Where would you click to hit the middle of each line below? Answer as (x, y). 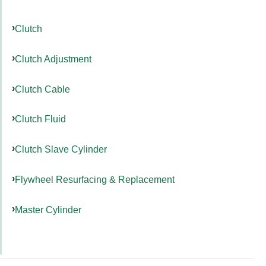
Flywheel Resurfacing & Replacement (95, 179)
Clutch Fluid (40, 119)
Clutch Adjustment (53, 58)
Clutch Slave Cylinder (61, 149)
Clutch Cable (42, 89)
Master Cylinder (48, 209)
